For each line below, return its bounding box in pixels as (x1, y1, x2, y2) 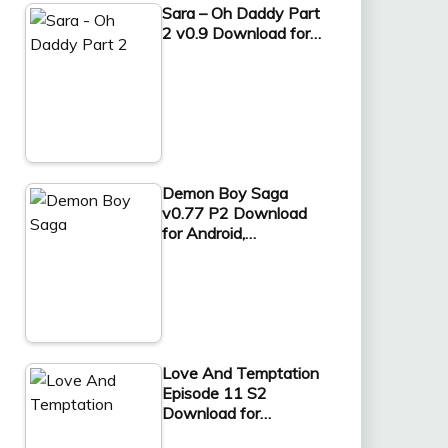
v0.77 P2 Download (161, 202, 307, 223)
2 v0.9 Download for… (161, 22, 321, 43)
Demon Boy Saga (161, 182, 288, 203)
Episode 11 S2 (161, 382, 267, 403)
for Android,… (161, 222, 256, 243)
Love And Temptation (161, 362, 319, 383)
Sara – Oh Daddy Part (161, 2, 320, 23)
